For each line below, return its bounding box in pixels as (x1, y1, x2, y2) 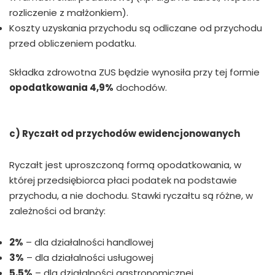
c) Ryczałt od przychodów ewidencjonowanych (9, 127, 240, 141)
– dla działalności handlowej (23, 236, 153, 249)
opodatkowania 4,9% (9, 81, 114, 95)
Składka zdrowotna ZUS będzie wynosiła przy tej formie (9, 66, 260, 79)
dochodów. (114, 81, 167, 95)
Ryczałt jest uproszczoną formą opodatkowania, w (9, 158, 241, 172)
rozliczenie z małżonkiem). (9, 6, 128, 19)
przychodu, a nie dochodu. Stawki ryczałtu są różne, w (9, 189, 253, 203)
